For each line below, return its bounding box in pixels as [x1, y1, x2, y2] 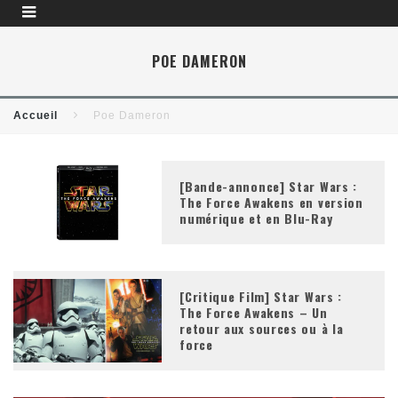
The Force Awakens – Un [179, 303, 328, 322]
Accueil [13, 109, 58, 122]
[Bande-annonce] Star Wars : [179, 177, 358, 195]
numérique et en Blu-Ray [179, 209, 333, 227]
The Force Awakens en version [179, 193, 363, 211]
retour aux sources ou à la [179, 319, 344, 338]
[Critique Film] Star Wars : [179, 287, 343, 306]
